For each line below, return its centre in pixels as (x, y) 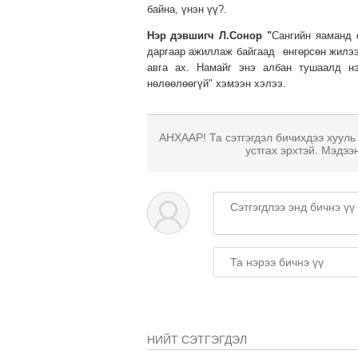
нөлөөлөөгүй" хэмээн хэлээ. (218, 84)
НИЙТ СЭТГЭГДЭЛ (197, 340)
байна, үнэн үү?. (188, 10)
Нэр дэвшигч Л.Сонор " (209, 36)
